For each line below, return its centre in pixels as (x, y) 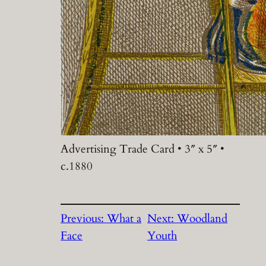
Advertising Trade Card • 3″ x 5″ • (143, 149)
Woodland (202, 219)
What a (124, 219)
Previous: (84, 219)
